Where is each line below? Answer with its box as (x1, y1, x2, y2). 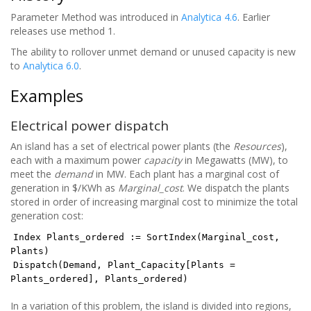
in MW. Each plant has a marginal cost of (93, 167, 279, 180)
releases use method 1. (10, 24, 115, 37)
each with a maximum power (10, 153, 144, 167)
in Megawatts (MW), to (182, 153, 288, 167)
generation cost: (10, 209, 83, 222)
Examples (10, 84, 83, 107)
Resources (233, 140, 281, 153)
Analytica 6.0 (23, 59, 79, 72)
